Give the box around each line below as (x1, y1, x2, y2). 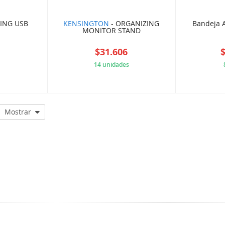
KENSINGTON (63, 19, 109, 29)
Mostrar (4, 107, 31, 117)
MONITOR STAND (82, 26, 141, 36)
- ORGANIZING (109, 19, 160, 29)
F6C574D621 (113, 79, 155, 89)
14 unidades (93, 60, 129, 69)
